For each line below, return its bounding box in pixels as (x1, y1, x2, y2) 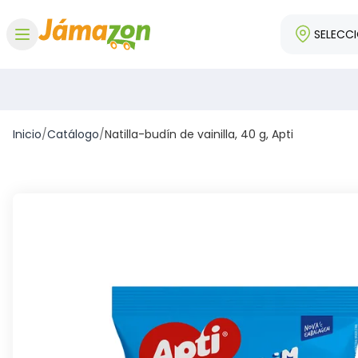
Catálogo (47, 126, 99, 142)
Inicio (13, 126, 42, 142)
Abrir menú (22, 43, 86, 59)
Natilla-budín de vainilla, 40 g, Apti (105, 126, 293, 142)
